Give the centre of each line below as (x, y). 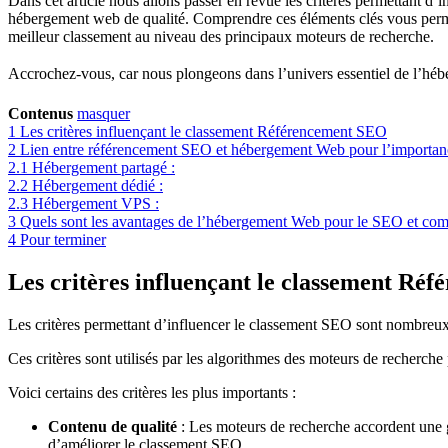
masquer (103, 113)
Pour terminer (63, 239)
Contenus (40, 113)
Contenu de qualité (112, 426)
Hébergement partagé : (103, 167)
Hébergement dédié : (97, 185)
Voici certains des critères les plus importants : (152, 392)
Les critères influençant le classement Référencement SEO (203, 131)
